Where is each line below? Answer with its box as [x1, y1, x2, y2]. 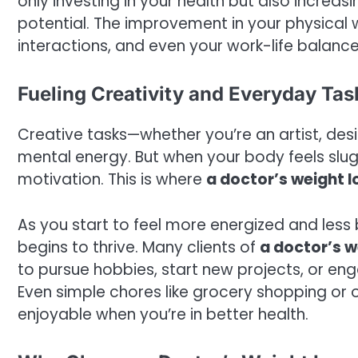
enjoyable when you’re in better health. [18, 303, 308, 325]
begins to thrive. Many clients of [18, 236, 260, 258]
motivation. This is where [18, 169, 206, 191]
